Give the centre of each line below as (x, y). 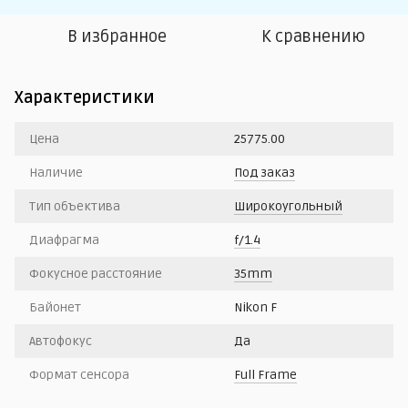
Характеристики (85, 97)
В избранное (117, 36)
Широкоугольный (288, 206)
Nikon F (255, 307)
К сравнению (313, 36)
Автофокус (61, 341)
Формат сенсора (79, 375)
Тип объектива (75, 206)
